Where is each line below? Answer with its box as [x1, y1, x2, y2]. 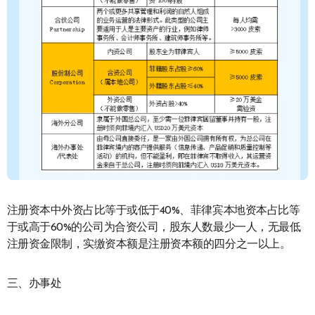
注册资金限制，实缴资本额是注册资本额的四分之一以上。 [6, 239, 291, 251]
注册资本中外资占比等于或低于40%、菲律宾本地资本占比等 [6, 205, 300, 217]
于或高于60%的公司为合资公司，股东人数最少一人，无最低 [6, 222, 301, 234]
